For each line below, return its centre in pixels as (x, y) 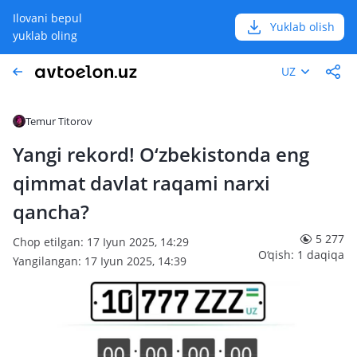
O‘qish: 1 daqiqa (301, 255)
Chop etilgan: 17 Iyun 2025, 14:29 (101, 242)
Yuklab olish (302, 27)
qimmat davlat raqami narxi (141, 183)
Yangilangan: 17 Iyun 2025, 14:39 (100, 261)
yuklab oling (45, 35)
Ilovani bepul (47, 18)
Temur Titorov (59, 121)
